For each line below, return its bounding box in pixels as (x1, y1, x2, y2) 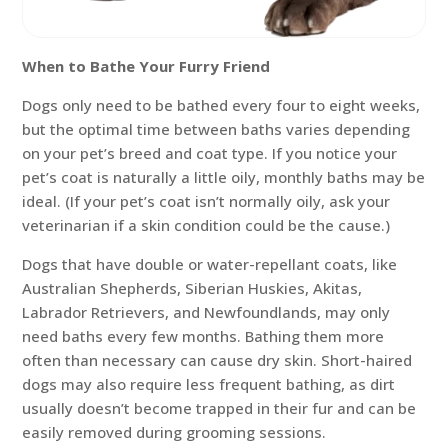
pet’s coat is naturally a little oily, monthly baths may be (22, 167, 426, 188)
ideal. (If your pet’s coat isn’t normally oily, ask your (22, 191, 391, 212)
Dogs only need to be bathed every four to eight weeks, (22, 95, 421, 116)
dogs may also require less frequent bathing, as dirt (22, 374, 396, 395)
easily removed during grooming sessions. (22, 422, 327, 443)
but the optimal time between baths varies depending (22, 119, 411, 140)
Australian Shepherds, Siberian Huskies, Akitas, (22, 278, 363, 299)
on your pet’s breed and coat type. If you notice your (22, 143, 398, 164)
